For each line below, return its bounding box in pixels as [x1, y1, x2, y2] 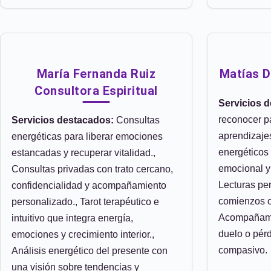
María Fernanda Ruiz [36, 67, 156, 81]
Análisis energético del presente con [11, 246, 168, 256]
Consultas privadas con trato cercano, [11, 164, 173, 174]
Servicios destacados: [11, 115, 114, 125]
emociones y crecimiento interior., [11, 229, 154, 240]
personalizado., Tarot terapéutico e [11, 197, 159, 207]
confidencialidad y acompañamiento [11, 180, 166, 191]
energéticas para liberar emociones [11, 131, 163, 142]
